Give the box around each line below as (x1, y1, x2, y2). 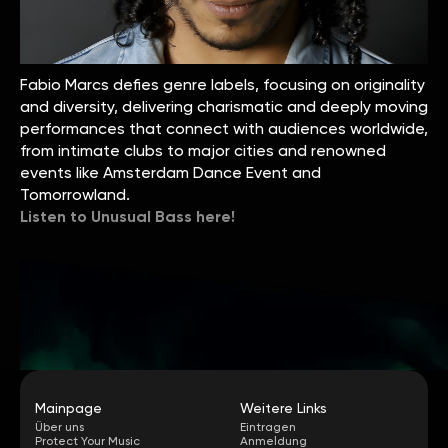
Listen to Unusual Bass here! (20, 206, 235, 226)
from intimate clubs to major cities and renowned (20, 140, 386, 160)
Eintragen (240, 419, 296, 434)
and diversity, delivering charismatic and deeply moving (20, 96, 428, 116)
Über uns (35, 419, 84, 434)
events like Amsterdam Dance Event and (20, 162, 321, 182)
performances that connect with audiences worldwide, (20, 118, 428, 138)
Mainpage (35, 399, 102, 416)
